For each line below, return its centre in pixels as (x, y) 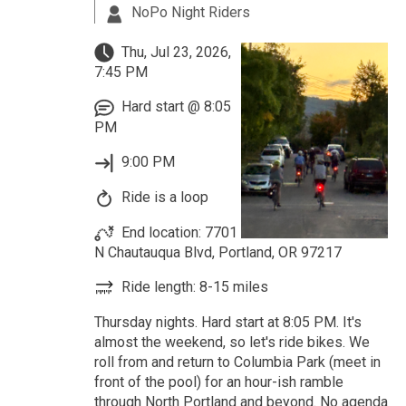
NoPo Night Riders (188, 12)
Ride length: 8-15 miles (193, 287)
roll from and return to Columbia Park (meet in (237, 362)
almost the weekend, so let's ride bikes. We (232, 343)
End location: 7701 (177, 232)
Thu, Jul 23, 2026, (174, 52)
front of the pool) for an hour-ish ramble (218, 382)
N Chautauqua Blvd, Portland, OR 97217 (217, 253)
